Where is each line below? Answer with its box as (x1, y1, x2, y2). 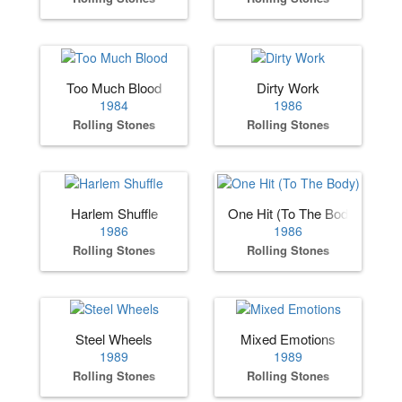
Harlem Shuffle (70, 203, 158, 223)
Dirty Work (257, 77, 319, 97)
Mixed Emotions (240, 329, 336, 349)
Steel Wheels (75, 329, 153, 349)
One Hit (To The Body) (228, 203, 360, 223)
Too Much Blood (66, 77, 162, 97)
